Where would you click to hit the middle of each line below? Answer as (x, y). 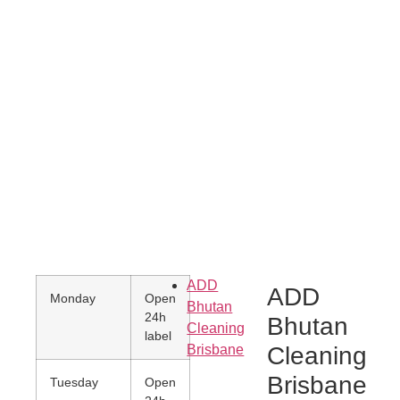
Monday (73, 298)
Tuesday (74, 382)
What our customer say (200, 207)
